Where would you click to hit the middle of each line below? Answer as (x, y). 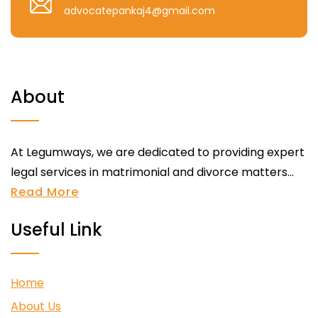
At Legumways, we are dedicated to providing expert (158, 152)
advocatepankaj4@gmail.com (139, 11)
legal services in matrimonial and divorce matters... (152, 172)
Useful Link (56, 230)
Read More (45, 192)
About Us (36, 306)
